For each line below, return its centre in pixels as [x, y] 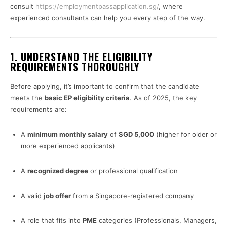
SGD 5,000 [136, 135]
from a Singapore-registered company [132, 196]
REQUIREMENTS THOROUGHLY [75, 67]
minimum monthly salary [68, 135]
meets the [27, 98]
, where [171, 6]
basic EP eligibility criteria [87, 98]
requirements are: [39, 110]
